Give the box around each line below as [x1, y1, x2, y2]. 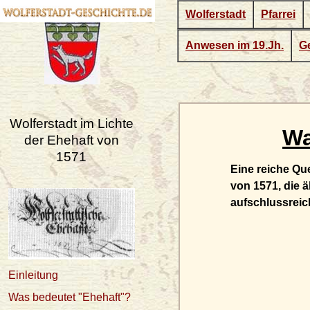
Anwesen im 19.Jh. [185, 39, 284, 51]
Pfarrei [261, 8, 295, 20]
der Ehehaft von [24, 133, 119, 148]
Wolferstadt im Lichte [10, 116, 134, 131]
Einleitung [8, 269, 58, 281]
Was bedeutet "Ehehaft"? [8, 291, 131, 303]
